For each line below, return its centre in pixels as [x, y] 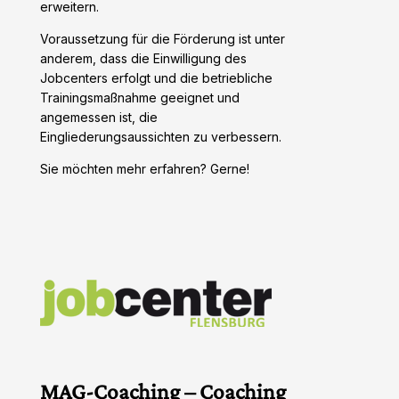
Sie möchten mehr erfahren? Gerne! [144, 169]
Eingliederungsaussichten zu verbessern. [160, 137]
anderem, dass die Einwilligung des [143, 59]
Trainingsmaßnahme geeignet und [139, 98]
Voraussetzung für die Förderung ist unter [162, 39]
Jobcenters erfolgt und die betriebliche [156, 78]
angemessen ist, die [98, 118]
